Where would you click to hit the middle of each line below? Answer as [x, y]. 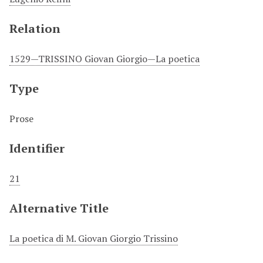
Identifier [37, 148]
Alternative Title [59, 208]
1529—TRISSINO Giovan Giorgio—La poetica [104, 59]
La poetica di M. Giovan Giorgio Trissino [94, 238]
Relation [35, 28]
